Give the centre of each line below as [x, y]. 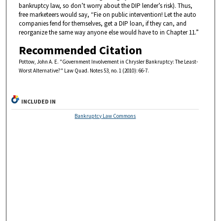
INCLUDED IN [39, 101]
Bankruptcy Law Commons [105, 116]
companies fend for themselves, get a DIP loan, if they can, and [102, 23]
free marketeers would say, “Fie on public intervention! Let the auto [107, 14]
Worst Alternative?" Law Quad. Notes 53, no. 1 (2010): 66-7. [84, 70]
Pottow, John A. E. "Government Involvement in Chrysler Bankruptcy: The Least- [108, 61]
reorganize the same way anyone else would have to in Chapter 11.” [109, 32]
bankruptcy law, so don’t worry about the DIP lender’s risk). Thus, [105, 5]
